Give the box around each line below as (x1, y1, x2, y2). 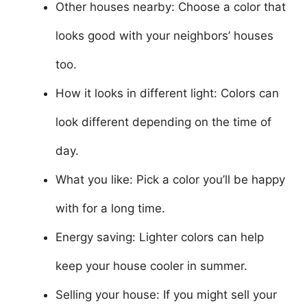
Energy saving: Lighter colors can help (56, 230, 264, 244)
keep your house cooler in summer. (56, 259, 247, 273)
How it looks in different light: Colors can (56, 86, 279, 100)
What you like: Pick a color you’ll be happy (56, 173, 285, 186)
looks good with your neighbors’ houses (56, 29, 273, 42)
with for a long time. (56, 201, 165, 215)
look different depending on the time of (56, 115, 271, 129)
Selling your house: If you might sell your (56, 288, 277, 302)
